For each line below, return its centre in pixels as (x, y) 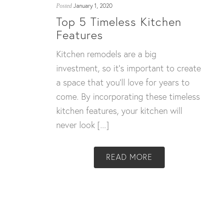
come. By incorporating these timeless (128, 97)
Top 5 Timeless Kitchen (119, 22)
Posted (64, 6)
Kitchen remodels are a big (106, 54)
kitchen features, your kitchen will (119, 111)
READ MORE (129, 157)
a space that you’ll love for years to (123, 82)
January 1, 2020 (93, 6)
